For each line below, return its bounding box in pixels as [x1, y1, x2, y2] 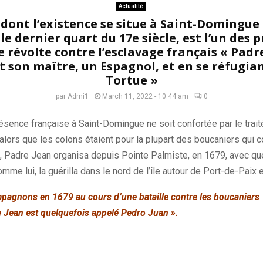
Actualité [118, 3, 143, 9]
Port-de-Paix [203, 166, 257, 177]
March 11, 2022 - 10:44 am [102, 92, 188, 100]
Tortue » [105, 72, 158, 88]
